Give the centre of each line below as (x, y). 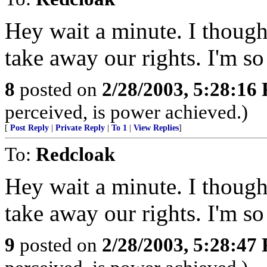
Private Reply (80, 128)
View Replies (156, 128)
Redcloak (75, 154)
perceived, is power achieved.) (126, 112)
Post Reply (30, 128)
